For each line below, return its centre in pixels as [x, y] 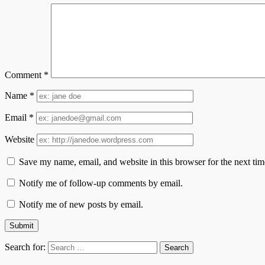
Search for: [25, 247]
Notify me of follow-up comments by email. [101, 183]
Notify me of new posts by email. [81, 205]
